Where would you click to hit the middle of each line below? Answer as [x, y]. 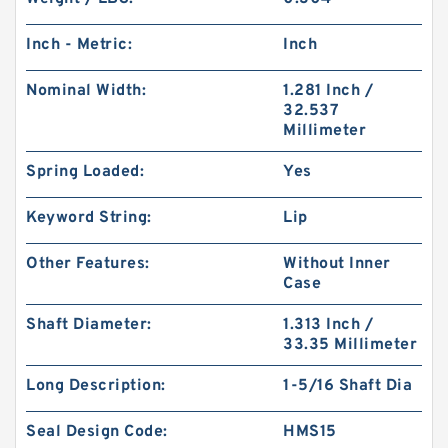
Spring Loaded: [85, 172]
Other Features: [88, 264]
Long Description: [96, 386]
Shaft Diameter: [89, 325]
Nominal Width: [86, 91]
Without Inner [337, 264]
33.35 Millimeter [350, 345]
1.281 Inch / [328, 91]
